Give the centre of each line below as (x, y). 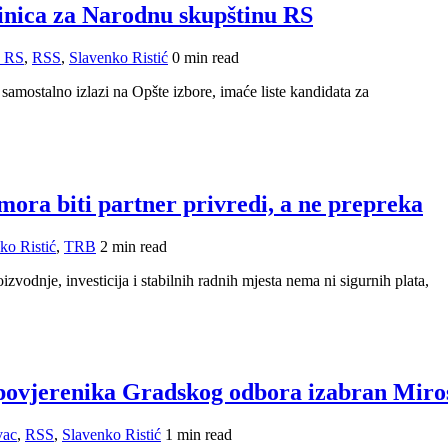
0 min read (205, 57)
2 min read (133, 246)
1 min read (198, 435)
